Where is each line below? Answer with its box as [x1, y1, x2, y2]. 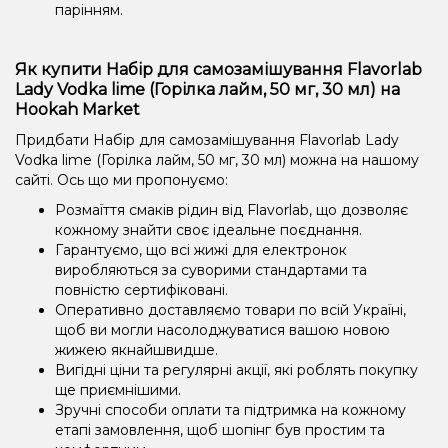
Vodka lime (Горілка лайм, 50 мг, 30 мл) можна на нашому [15, 150, 419, 169]
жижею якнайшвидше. [55, 340, 218, 359]
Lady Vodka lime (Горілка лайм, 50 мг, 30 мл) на [15, 79, 400, 99]
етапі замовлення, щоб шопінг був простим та [55, 420, 385, 439]
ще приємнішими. [55, 380, 181, 399]
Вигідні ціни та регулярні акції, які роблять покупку [55, 360, 418, 379]
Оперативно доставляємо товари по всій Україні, [55, 300, 406, 319]
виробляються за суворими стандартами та [55, 260, 367, 279]
